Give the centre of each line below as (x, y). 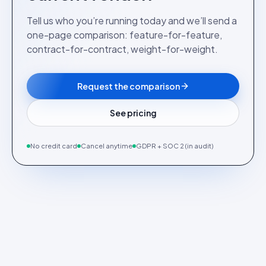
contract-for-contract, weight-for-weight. (122, 49)
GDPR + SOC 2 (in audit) (175, 146)
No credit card (54, 146)
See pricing (133, 113)
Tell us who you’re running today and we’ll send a (132, 20)
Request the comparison (128, 86)
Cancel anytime (107, 146)
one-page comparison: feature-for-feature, (124, 35)
